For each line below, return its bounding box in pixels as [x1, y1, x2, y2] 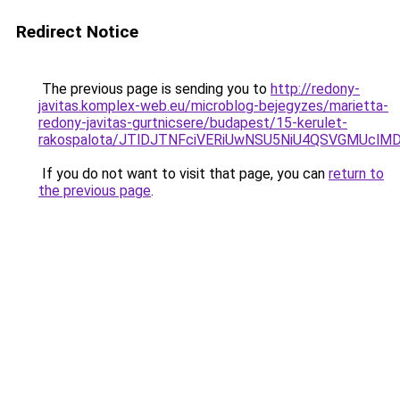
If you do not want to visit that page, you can [38, 165, 329, 182]
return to [329, 165, 384, 182]
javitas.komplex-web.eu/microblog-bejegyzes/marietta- [38, 97, 388, 114]
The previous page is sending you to [38, 80, 271, 97]
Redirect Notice [16, 21, 138, 42]
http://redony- [271, 80, 360, 97]
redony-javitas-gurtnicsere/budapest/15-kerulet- [38, 114, 347, 131]
